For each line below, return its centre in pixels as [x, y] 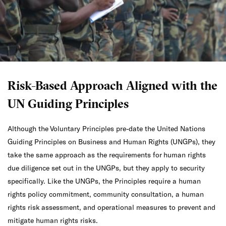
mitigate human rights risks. [53, 220]
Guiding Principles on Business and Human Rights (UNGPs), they [111, 142]
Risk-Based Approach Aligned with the [112, 87]
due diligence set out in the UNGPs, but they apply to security [106, 168]
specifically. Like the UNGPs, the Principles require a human [104, 181]
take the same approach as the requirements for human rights [107, 155]
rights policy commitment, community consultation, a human [106, 194]
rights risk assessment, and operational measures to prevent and [111, 207]
